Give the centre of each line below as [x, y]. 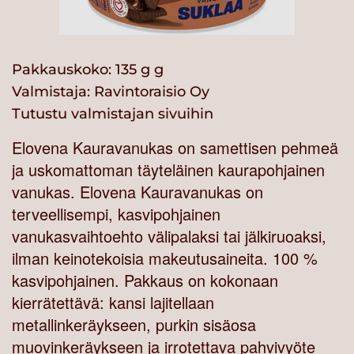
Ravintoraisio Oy [152, 92]
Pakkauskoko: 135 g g [88, 70]
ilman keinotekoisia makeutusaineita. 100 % [165, 258]
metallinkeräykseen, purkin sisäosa [134, 325]
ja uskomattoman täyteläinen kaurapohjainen [168, 170]
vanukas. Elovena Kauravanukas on [137, 192]
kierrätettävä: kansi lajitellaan [113, 303]
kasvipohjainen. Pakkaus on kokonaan [145, 281]
